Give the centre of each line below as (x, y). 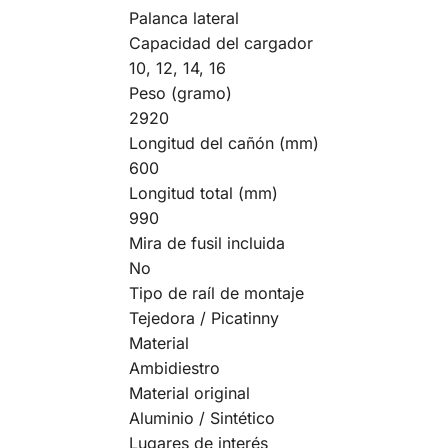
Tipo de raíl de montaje (216, 292)
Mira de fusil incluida (206, 242)
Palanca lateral (183, 17)
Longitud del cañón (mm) (223, 142)
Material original (189, 392)
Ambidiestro (174, 367)
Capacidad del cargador (220, 42)
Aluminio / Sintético (201, 417)
